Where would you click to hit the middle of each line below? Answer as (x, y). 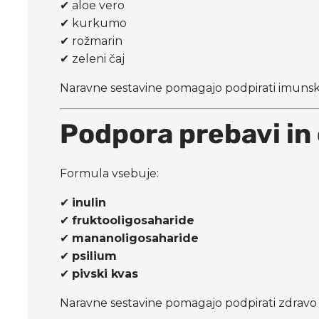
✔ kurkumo (94, 23)
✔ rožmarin (91, 41)
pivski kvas (105, 273)
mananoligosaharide (136, 238)
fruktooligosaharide (134, 220)
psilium (95, 256)
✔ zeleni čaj (93, 58)
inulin (89, 202)
